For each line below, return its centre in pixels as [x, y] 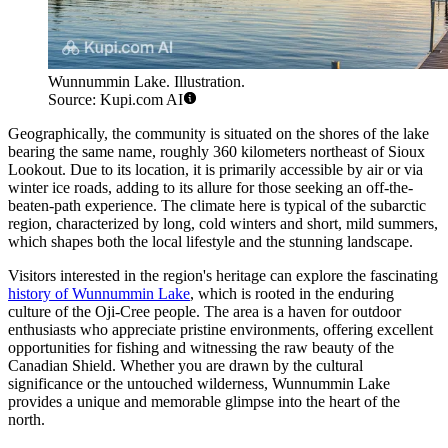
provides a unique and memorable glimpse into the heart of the [204, 401]
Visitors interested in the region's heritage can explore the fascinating [223, 275]
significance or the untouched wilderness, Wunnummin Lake [199, 383]
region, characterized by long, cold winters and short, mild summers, [223, 223]
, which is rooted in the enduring [292, 293]
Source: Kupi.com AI [115, 99]
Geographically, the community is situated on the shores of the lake [218, 133]
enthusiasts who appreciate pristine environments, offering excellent [220, 329]
